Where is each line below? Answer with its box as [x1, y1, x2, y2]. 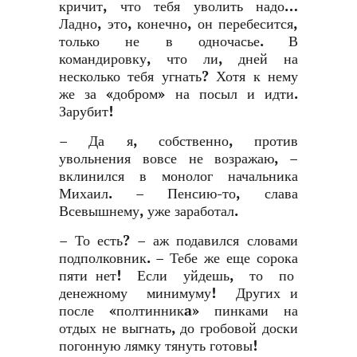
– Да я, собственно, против [59, 133, 298, 150]
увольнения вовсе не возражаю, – [59, 151, 298, 167]
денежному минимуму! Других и [59, 285, 298, 302]
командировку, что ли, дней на [59, 51, 298, 68]
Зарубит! [59, 104, 113, 120]
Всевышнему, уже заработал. [59, 203, 238, 220]
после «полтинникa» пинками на [59, 303, 298, 320]
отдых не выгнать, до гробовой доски [59, 320, 298, 337]
